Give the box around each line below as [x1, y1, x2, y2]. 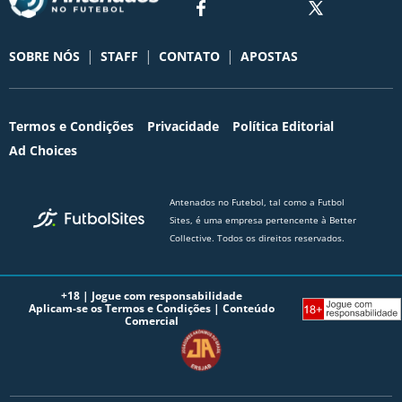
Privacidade [147, 117, 219, 135]
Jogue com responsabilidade [92, 288, 242, 304]
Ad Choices [9, 141, 77, 159]
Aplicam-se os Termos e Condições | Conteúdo [29, 301, 275, 317]
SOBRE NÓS [9, 48, 80, 66]
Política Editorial [232, 117, 334, 135]
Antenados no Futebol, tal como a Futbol [170, 195, 345, 208]
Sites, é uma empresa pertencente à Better [170, 213, 357, 226]
